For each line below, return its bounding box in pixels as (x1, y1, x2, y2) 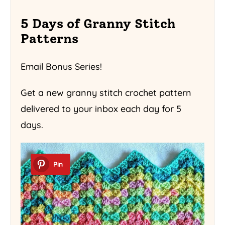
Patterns (21, 31, 78, 46)
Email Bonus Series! (21, 61, 102, 73)
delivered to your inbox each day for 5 (21, 102, 181, 115)
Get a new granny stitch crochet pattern (21, 86, 191, 98)
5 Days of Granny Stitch (21, 16, 176, 31)
